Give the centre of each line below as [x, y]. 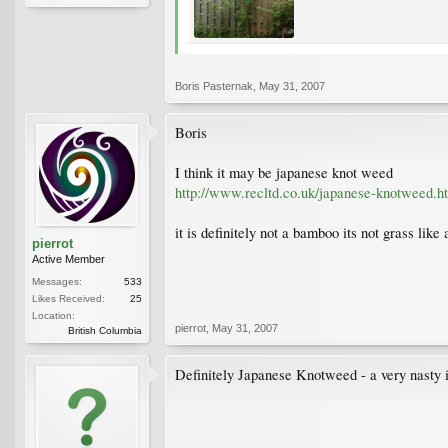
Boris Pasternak [214, 85]
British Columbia [105, 330]
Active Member [68, 258]
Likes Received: [68, 298]
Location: [53, 315]
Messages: [57, 281]
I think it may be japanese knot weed [284, 172]
